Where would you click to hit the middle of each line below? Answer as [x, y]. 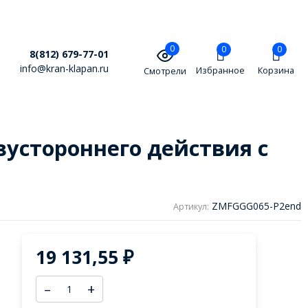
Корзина [276, 71]
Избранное [221, 71]
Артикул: [191, 206]
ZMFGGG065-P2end [257, 206]
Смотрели [165, 71]
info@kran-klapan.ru [65, 69]
